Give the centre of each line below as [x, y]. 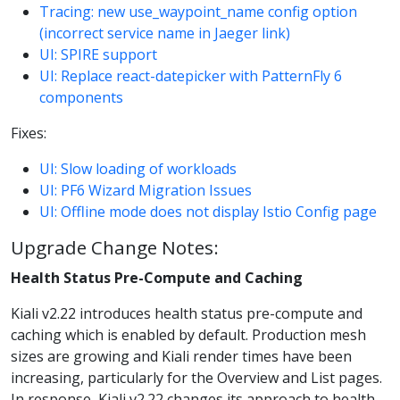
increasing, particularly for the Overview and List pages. [196, 378]
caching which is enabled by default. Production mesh [188, 335]
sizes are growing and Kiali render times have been [181, 357]
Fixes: [29, 133]
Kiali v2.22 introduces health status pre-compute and [187, 314]
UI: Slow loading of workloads [138, 168]
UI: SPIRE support [98, 54]
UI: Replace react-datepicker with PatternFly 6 [191, 75]
